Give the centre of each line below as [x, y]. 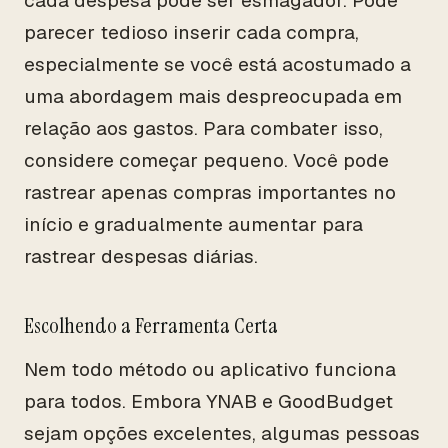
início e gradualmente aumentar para [193, 224]
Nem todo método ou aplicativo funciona [210, 369]
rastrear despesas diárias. [141, 256]
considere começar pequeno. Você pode [206, 160]
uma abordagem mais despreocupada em [213, 96]
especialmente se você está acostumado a [217, 64]
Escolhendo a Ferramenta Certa [151, 325]
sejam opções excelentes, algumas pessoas [222, 433]
